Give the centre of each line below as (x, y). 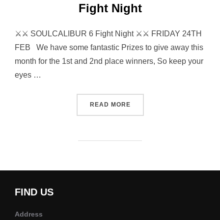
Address (29, 214)
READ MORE (110, 104)
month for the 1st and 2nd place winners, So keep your (109, 61)
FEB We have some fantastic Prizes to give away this (109, 47)
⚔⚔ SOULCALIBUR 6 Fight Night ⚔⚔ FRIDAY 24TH (108, 33)
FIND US (34, 192)
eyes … (28, 75)
